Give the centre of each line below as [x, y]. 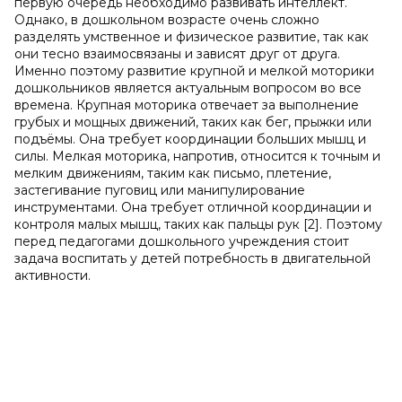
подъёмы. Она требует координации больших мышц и [190, 139]
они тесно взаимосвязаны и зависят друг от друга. [177, 54]
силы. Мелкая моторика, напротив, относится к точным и [197, 156]
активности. [52, 275]
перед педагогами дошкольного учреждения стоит [182, 241]
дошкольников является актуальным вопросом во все [188, 88]
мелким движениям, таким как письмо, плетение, [173, 173]
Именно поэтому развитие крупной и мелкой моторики [194, 71]
